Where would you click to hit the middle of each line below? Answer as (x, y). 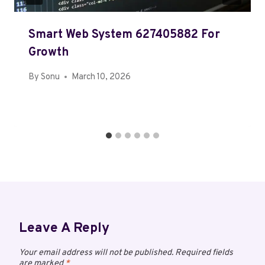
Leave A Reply (64, 228)
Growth (49, 53)
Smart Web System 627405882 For (124, 35)
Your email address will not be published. (96, 253)
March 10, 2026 (101, 77)
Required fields (204, 253)
